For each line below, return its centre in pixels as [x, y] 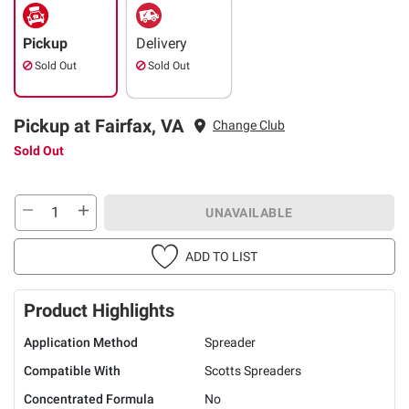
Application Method [81, 342]
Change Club [249, 126]
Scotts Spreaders [253, 370]
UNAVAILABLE [249, 212]
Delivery [162, 43]
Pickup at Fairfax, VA [99, 126]
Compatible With [72, 370]
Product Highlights [99, 310]
